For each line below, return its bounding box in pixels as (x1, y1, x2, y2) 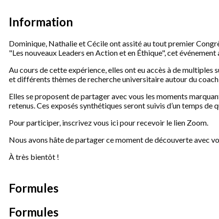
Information (9, 15, 73, 29)
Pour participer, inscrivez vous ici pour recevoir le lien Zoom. (9, 118, 208, 127)
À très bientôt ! (9, 152, 59, 161)
